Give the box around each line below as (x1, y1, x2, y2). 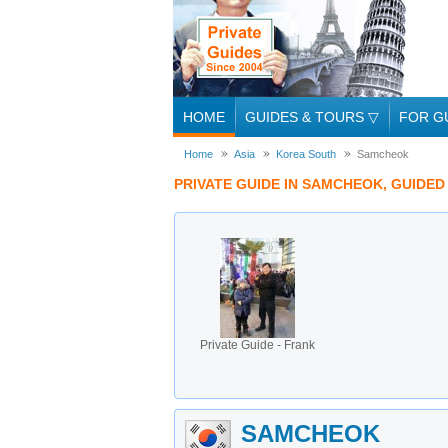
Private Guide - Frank (200, 338, 315, 352)
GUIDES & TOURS (245, 109, 368, 125)
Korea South (276, 148, 336, 160)
